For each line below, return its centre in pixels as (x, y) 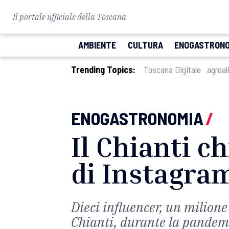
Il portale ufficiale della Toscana (70, 17)
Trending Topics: (103, 70)
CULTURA (145, 45)
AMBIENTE (97, 45)
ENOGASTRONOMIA (137, 118)
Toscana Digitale (172, 70)
